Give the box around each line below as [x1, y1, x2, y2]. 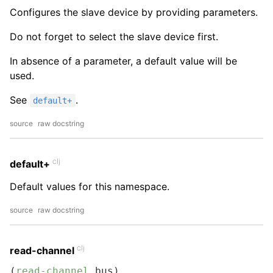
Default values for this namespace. [10, 180, 169, 193]
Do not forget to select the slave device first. [10, 30, 218, 43]
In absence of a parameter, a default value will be [10, 55, 237, 67]
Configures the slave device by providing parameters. [10, 6, 258, 18]
